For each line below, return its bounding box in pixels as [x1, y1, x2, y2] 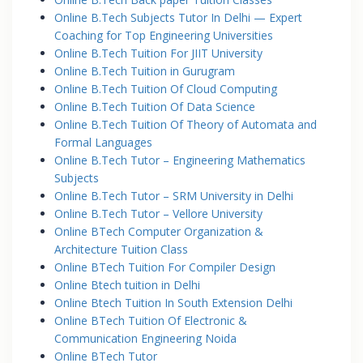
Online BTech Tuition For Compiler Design [54, 258, 275, 275]
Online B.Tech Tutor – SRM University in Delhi [54, 187, 293, 203]
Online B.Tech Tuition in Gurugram [54, 62, 235, 79]
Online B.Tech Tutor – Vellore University [54, 205, 263, 221]
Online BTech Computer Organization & [54, 223, 263, 239]
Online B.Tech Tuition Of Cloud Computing [54, 80, 277, 96]
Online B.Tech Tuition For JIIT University [54, 45, 263, 61]
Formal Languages [54, 134, 152, 150]
